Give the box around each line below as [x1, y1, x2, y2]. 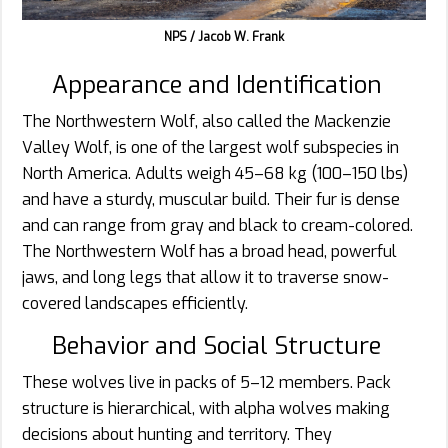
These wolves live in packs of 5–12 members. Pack [22, 371, 391, 393]
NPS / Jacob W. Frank [164, 28, 284, 45]
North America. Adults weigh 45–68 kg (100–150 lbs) [22, 162, 408, 184]
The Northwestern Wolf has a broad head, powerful [22, 240, 397, 262]
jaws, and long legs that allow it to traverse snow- [22, 266, 389, 288]
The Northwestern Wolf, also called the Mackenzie [22, 110, 391, 132]
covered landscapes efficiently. [22, 292, 248, 314]
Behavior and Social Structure [52, 329, 381, 362]
